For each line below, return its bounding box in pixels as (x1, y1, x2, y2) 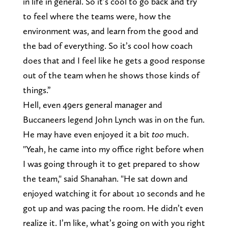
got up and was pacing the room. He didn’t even (22, 202, 203, 213)
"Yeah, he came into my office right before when (22, 143, 204, 154)
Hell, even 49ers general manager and (22, 99, 162, 110)
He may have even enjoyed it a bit (22, 128, 152, 139)
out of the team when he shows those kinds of (22, 69, 199, 80)
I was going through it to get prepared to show (22, 158, 199, 169)
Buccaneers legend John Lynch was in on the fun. (22, 113, 205, 125)
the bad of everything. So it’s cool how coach (22, 40, 193, 51)
